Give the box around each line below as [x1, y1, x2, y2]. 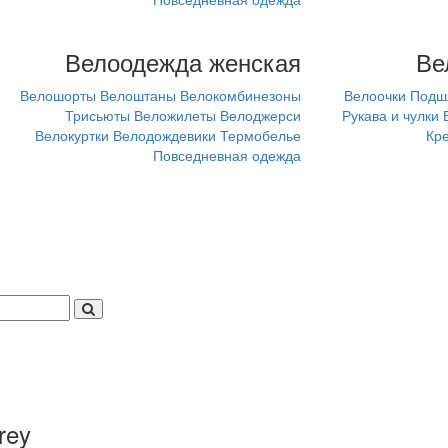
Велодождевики [113, 125, 217, 145]
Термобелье [220, 125, 302, 145]
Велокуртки [35, 125, 110, 145]
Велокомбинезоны [180, 85, 302, 105]
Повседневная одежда [153, 145, 302, 165]
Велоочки [343, 85, 406, 105]
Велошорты [20, 85, 97, 105]
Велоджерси [220, 105, 302, 125]
